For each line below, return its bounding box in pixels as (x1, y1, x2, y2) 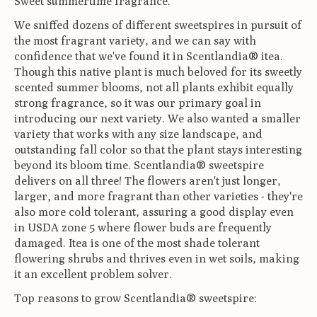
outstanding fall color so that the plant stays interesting (14, 142, 302, 156)
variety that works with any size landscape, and (14, 127, 263, 141)
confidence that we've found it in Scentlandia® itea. (14, 49, 283, 63)
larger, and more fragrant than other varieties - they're (14, 189, 303, 203)
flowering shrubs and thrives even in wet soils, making (14, 251, 299, 265)
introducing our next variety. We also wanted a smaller (14, 111, 301, 125)
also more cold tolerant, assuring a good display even (14, 204, 294, 219)
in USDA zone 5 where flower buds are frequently (14, 220, 272, 234)
